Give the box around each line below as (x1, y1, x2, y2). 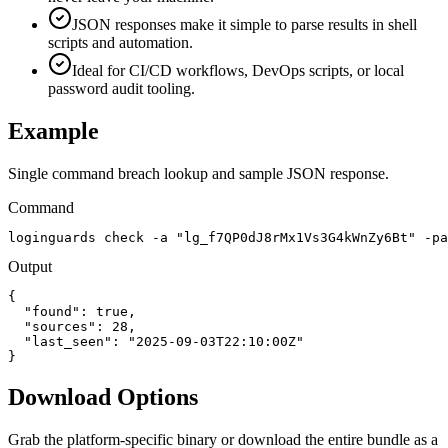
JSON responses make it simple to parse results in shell (72, 16, 417, 34)
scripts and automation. (48, 34, 193, 52)
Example (8, 118, 99, 145)
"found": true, (8, 304, 136, 320)
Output (8, 258, 52, 276)
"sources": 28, (8, 319, 136, 335)
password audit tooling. (48, 80, 195, 98)
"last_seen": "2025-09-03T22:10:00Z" (8, 334, 304, 350)
